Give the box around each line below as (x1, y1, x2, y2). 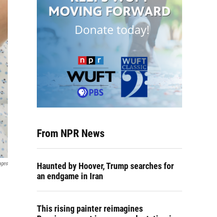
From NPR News (37, 127, 105, 139)
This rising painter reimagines (37, 203, 143, 214)
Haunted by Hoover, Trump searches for (37, 161, 174, 171)
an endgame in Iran (37, 171, 103, 181)
